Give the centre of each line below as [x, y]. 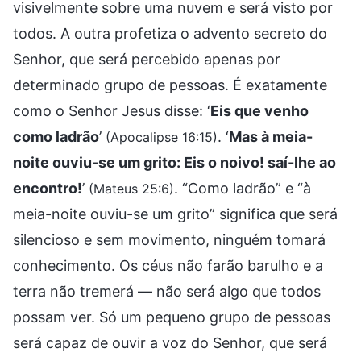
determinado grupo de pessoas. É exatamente [170, 85]
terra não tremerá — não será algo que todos [167, 291]
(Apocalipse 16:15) [162, 137]
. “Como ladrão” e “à [243, 188]
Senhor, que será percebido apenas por [147, 59]
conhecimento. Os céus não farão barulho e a [168, 265]
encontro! [48, 188]
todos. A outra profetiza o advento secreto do [170, 33]
